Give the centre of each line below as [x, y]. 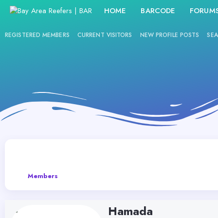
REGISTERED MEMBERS [37, 35]
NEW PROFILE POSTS [170, 35]
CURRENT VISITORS [105, 35]
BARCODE [158, 11]
